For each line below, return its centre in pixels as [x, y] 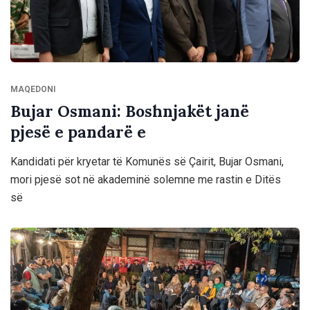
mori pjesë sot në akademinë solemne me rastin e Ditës [146, 180]
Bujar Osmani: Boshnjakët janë [130, 111]
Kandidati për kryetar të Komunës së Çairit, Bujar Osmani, [147, 162]
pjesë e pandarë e [78, 132]
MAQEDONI [33, 90]
